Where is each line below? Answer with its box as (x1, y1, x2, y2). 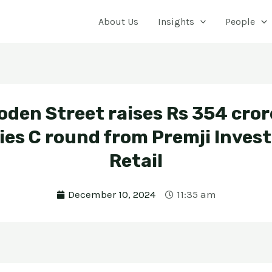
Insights (157, 15, 194, 27)
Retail (109, 150, 163, 172)
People (225, 15, 256, 27)
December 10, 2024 (67, 188, 155, 201)
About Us (98, 15, 138, 27)
